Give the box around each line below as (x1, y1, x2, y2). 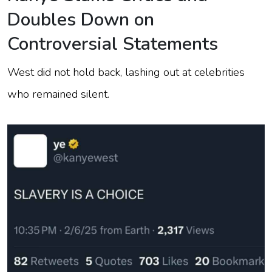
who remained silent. (7, 86, 112, 103)
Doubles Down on (7, 7, 154, 33)
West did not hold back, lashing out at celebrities (7, 64, 245, 81)
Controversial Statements (7, 32, 218, 57)
